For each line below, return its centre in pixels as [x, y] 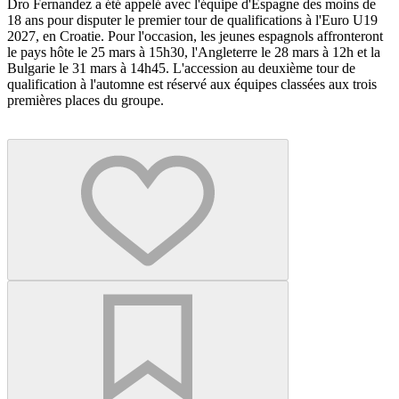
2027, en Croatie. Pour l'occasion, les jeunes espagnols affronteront [195, 36]
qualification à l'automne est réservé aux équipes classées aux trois [192, 84]
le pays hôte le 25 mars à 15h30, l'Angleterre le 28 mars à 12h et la [194, 52]
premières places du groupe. [85, 100]
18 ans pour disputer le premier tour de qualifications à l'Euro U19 [192, 20]
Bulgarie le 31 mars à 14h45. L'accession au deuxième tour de [181, 68]
